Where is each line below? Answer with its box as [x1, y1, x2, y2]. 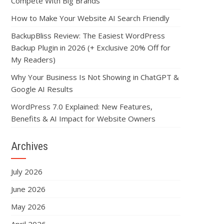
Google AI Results [10, 84, 73, 94]
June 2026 [10, 184, 45, 194]
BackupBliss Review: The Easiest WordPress [10, 30, 165, 40]
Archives [10, 140, 48, 152]
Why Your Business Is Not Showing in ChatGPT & [10, 72, 179, 82]
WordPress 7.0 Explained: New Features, [10, 101, 152, 111]
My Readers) [10, 54, 55, 64]
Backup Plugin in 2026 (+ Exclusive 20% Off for [10, 42, 170, 52]
